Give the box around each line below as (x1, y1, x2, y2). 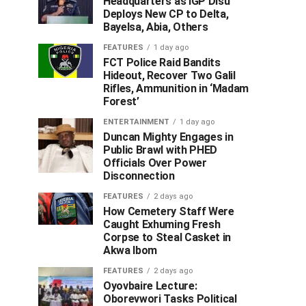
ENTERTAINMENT (103, 117, 169, 126)
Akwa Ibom (103, 244, 158, 257)
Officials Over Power (103, 156, 207, 169)
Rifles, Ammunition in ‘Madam (103, 82, 249, 95)
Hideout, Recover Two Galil (103, 69, 236, 82)
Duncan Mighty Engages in (103, 130, 234, 143)
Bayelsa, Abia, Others (103, 20, 208, 33)
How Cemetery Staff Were (103, 205, 234, 218)
